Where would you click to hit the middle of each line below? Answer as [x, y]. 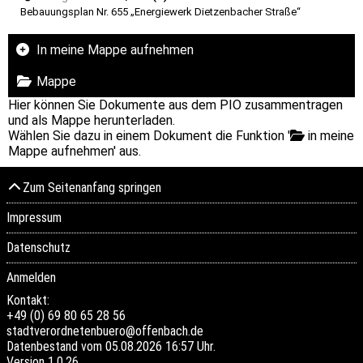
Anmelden [31, 278]
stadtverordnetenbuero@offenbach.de [105, 331]
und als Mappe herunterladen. [92, 120]
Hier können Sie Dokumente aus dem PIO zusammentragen [175, 105]
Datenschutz [38, 248]
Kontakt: [30, 300]
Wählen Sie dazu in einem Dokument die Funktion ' [149, 136]
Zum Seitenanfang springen [92, 188]
